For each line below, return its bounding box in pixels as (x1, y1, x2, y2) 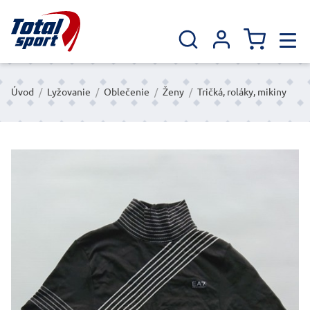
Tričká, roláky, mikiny (197, 86, 286, 98)
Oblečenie (104, 86, 149, 98)
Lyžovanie (47, 86, 91, 98)
